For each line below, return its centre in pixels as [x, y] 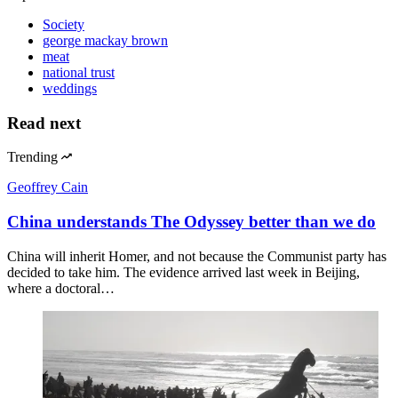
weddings [70, 88]
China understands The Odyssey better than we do [191, 222]
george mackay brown [105, 40]
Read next [44, 123]
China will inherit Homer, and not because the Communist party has [197, 256]
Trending [32, 157]
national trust [79, 72]
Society [64, 24]
